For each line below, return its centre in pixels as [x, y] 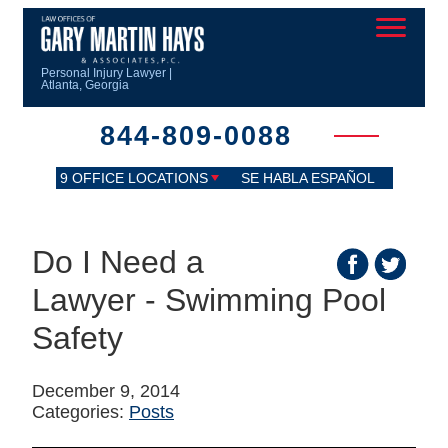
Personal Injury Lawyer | [106, 72]
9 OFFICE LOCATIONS [133, 177]
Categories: [80, 411]
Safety [77, 337]
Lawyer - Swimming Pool [209, 299]
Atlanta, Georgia [85, 84]
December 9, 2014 [106, 390]
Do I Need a [118, 261]
